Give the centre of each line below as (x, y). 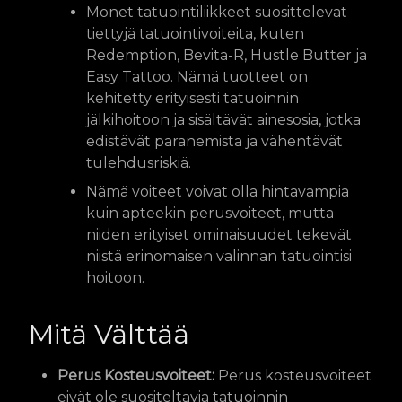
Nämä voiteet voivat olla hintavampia (218, 191)
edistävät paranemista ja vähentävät (214, 141)
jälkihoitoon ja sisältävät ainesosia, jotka (223, 119)
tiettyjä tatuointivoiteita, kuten (195, 33)
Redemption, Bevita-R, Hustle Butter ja (227, 55)
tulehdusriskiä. (139, 162)
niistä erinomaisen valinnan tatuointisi (219, 256)
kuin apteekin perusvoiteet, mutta (210, 213)
